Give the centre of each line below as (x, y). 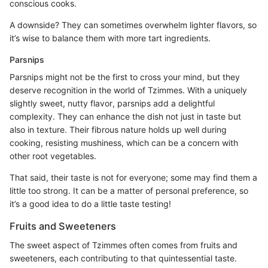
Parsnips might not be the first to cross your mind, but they (125, 77)
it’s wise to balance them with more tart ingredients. (110, 38)
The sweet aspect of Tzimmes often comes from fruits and (124, 245)
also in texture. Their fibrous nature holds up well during (118, 129)
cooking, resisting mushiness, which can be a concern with (124, 142)
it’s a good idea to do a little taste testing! (90, 203)
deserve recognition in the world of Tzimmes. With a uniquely (128, 90)
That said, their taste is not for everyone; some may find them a (133, 177)
